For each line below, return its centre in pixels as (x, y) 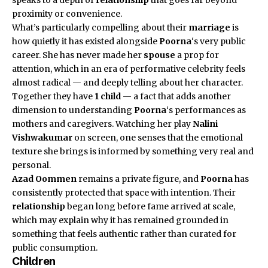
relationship (39, 206)
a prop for (197, 55)
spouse (159, 55)
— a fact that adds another (176, 96)
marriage (209, 27)
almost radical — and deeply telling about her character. (127, 82)
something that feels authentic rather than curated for (124, 234)
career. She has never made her (78, 55)
